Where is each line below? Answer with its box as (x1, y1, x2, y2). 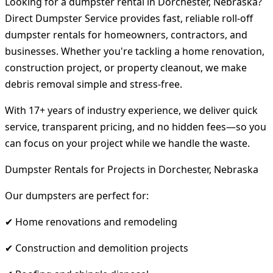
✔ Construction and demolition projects (5, 241, 188, 255)
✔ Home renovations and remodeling (5, 214, 177, 229)
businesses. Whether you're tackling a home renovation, (5, 44, 264, 58)
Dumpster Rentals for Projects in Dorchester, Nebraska (5, 162, 258, 176)
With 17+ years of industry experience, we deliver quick (5, 103, 258, 117)
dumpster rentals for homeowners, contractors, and (5, 27, 247, 41)
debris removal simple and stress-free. (5, 77, 182, 91)
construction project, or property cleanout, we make (5, 60, 247, 74)
